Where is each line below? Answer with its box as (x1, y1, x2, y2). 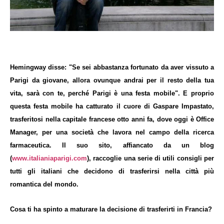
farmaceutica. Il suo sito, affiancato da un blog (10, 141, 214, 149)
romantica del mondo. (10, 180, 78, 188)
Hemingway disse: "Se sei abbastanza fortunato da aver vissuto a (10, 63, 214, 71)
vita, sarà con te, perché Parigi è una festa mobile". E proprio (10, 89, 214, 97)
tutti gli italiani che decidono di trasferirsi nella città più (10, 167, 214, 175)
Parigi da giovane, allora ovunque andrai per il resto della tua (10, 76, 214, 84)
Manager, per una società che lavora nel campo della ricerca (10, 128, 214, 136)
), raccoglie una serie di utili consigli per (87, 154, 214, 162)
